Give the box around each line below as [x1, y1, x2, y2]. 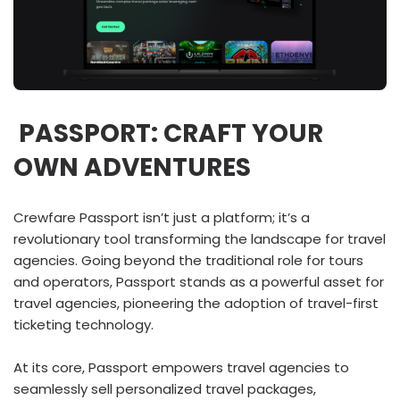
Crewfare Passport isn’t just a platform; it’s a [13, 208, 310, 227]
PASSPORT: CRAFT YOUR [13, 116, 323, 151]
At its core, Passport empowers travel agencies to [13, 358, 349, 377]
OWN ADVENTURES [13, 150, 251, 185]
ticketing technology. [13, 315, 154, 334]
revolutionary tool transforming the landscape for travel [13, 229, 386, 248]
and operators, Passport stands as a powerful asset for [13, 272, 384, 291]
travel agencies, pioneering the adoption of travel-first [13, 294, 379, 312]
